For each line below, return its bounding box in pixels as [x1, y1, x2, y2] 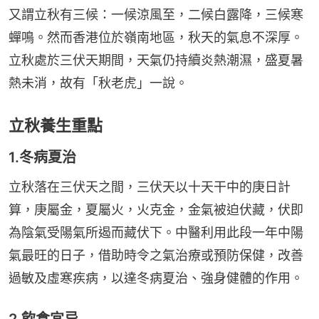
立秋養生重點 [9, 115, 103, 135]
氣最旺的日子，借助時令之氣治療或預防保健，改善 [9, 247, 303, 263]
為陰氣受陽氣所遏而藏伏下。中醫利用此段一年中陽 [9, 224, 303, 240]
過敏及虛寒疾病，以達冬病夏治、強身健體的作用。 [9, 270, 303, 286]
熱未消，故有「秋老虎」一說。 [9, 75, 188, 90]
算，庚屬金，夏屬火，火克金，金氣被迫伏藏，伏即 [9, 202, 303, 217]
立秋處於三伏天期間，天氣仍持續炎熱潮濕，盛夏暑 [9, 52, 303, 68]
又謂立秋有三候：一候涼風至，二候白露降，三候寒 [9, 6, 303, 22]
